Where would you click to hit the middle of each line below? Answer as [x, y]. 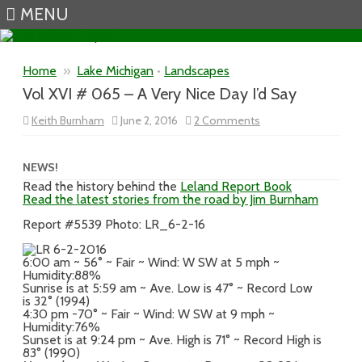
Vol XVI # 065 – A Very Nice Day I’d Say [160, 94]
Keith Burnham [68, 120]
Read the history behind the [101, 186]
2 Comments [227, 120]
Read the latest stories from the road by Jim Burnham [170, 199]
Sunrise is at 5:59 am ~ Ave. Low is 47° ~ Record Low [168, 288]
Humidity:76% [61, 327]
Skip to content [224, 48]
